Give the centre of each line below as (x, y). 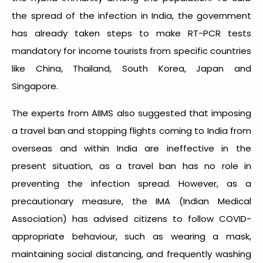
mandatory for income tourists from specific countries (131, 50)
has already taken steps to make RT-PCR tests (131, 33)
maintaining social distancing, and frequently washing (131, 254)
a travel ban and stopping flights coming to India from (131, 130)
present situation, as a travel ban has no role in (131, 166)
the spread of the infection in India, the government (131, 15)
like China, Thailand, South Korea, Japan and (131, 68)
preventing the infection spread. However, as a (131, 183)
